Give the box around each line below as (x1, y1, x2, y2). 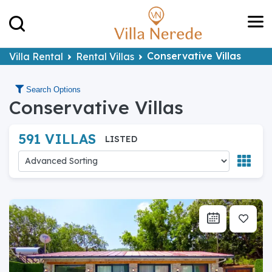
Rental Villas (76, 50, 134, 63)
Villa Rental (9, 50, 63, 63)
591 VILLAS (18, 130, 100, 148)
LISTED (105, 133, 137, 144)
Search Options (26, 84, 81, 94)
